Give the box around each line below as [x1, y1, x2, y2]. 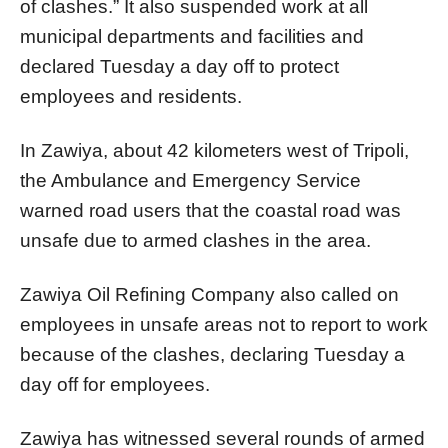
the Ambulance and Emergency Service [20, 170, 361, 192]
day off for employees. [20, 374, 210, 396]
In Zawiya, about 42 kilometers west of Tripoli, [20, 140, 409, 162]
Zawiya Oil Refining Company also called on [20, 284, 399, 306]
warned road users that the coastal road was [20, 200, 401, 222]
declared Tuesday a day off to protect [20, 56, 339, 78]
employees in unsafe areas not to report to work [20, 314, 428, 336]
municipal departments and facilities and [20, 26, 364, 48]
